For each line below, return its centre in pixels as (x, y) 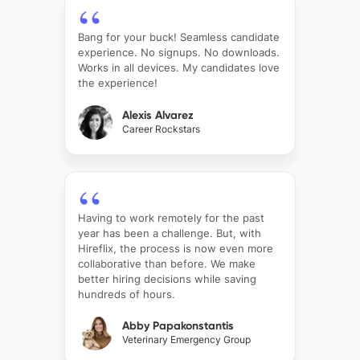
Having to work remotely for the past (171, 217)
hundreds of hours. (127, 294)
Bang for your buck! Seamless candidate (179, 37)
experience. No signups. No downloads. (179, 53)
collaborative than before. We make (167, 263)
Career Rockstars (161, 129)
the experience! (118, 83)
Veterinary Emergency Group (186, 340)
